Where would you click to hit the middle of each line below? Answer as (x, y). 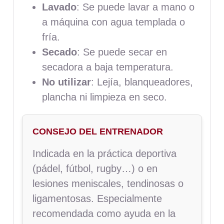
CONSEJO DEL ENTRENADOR (97, 131)
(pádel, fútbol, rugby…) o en (95, 168)
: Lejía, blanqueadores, (142, 82)
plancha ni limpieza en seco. (104, 97)
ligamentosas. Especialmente (97, 198)
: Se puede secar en (122, 52)
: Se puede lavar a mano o (135, 7)
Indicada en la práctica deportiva (104, 153)
